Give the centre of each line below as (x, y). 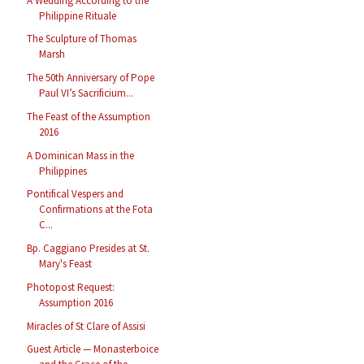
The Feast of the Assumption (89, 116)
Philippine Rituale (78, 15)
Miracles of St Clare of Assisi (87, 326)
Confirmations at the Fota (96, 210)
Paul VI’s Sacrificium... (87, 93)
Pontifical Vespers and (76, 194)
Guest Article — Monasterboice (93, 349)
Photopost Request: (71, 287)
